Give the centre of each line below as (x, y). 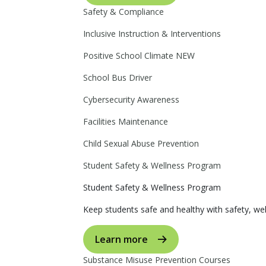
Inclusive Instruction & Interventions (152, 34)
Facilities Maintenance (126, 121)
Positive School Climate (129, 56)
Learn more (121, 239)
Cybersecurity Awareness (131, 99)
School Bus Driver (118, 77)
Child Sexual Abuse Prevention (141, 143)
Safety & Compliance (123, 12)
